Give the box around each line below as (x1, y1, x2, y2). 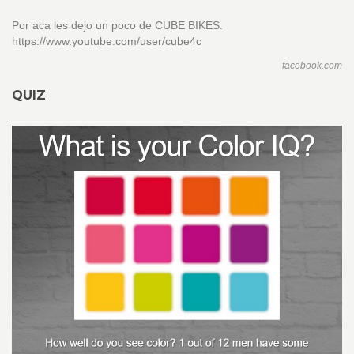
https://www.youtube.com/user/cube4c (12, 35, 201, 48)
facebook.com (282, 60, 342, 72)
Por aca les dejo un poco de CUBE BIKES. (12, 19, 223, 32)
